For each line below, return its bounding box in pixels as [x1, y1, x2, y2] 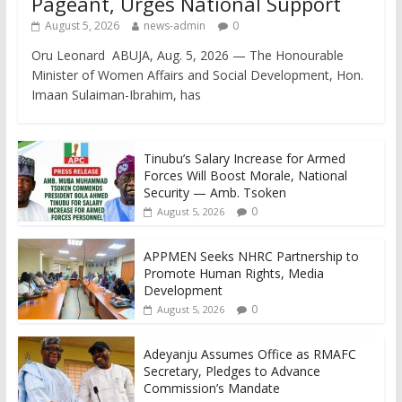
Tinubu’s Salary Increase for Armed [143, 149, 345, 167]
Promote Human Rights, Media [143, 264, 324, 282]
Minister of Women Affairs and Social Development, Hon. [31, 66, 363, 83]
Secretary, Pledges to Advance [143, 362, 320, 380]
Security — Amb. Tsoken [143, 183, 286, 201]
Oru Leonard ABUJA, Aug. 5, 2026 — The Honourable [31, 46, 344, 64]
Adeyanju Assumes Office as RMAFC [143, 345, 356, 363]
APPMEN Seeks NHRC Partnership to [143, 247, 359, 265]
